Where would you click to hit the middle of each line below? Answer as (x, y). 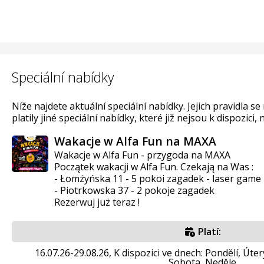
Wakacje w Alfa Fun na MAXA (135, 141)
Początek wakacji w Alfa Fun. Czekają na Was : (154, 166)
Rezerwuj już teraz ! (97, 202)
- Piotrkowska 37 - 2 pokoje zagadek (134, 190)
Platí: (208, 231)
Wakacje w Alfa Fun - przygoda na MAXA (142, 155)
